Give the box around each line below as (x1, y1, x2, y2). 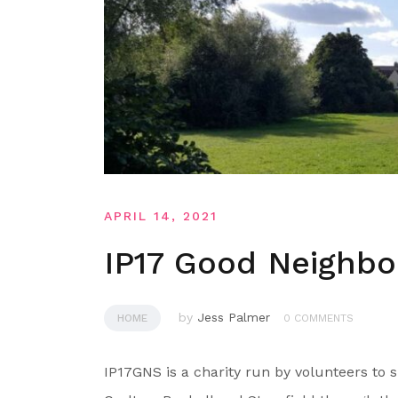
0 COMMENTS (283, 311, 354, 324)
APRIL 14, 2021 (104, 208, 218, 223)
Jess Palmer (197, 309, 270, 324)
